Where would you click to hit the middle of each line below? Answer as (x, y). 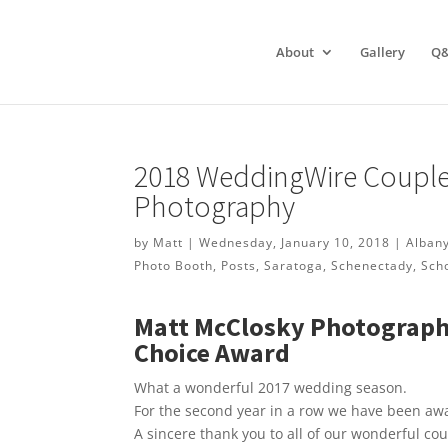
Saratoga (294, 265)
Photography (215, 206)
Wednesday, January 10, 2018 (295, 242)
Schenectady (372, 265)
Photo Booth (174, 265)
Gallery (383, 52)
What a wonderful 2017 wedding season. (271, 387)
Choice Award (212, 352)
